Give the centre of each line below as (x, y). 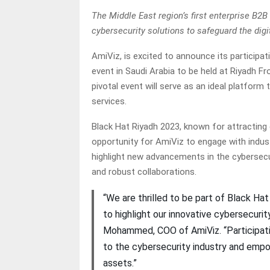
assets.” (120, 263)
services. (110, 101)
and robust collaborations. (145, 172)
